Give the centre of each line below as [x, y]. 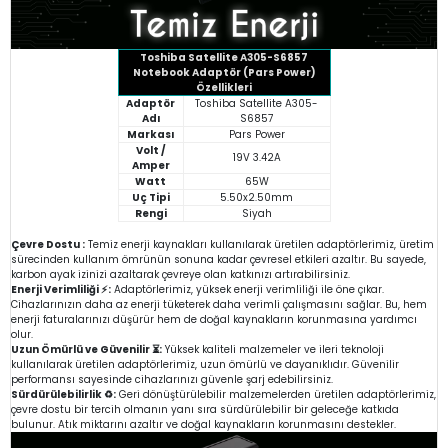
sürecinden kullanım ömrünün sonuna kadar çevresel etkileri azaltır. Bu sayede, [218, 259]
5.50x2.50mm [256, 197]
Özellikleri [224, 87]
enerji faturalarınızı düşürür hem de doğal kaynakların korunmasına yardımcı [214, 319]
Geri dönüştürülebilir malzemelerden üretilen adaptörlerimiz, [276, 394]
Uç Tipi [150, 197]
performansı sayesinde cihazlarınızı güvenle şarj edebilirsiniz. [172, 379]
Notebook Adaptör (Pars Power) [224, 72]
